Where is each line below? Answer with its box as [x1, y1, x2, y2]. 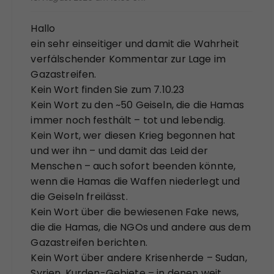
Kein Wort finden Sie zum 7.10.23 [31, 82, 185, 97]
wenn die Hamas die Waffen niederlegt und [31, 174, 240, 188]
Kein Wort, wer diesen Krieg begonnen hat [31, 128, 236, 143]
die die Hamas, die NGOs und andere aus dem [31, 220, 251, 234]
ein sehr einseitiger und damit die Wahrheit [31, 36, 239, 51]
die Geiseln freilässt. [31, 189, 128, 204]
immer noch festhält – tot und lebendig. [31, 113, 226, 127]
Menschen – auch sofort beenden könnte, [31, 158, 236, 173]
